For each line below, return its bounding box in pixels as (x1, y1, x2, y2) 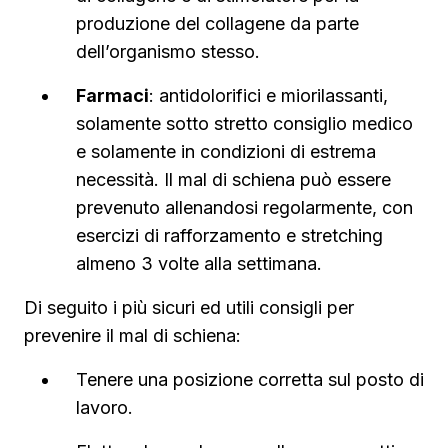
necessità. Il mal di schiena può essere (76, 169, 391, 190)
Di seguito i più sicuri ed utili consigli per (24, 297, 354, 318)
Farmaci (76, 85, 149, 106)
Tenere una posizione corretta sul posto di (76, 369, 424, 390)
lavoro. (76, 397, 133, 418)
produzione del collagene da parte (76, 13, 359, 34)
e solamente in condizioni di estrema (76, 141, 376, 162)
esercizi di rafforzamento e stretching (76, 225, 383, 246)
